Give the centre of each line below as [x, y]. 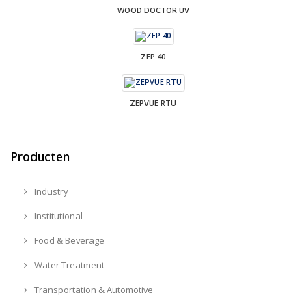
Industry [50, 191]
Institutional [57, 215]
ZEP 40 [153, 56]
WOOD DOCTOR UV [153, 10]
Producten [40, 156]
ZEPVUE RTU [153, 102]
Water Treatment [68, 265]
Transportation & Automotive [92, 289]
